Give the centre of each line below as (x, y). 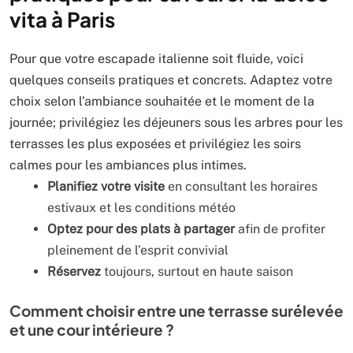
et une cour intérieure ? (92, 329)
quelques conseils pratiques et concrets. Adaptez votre (171, 80)
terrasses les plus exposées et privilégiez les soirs (155, 144)
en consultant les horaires (241, 186)
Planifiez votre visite (106, 186)
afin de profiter (280, 229)
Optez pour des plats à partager (141, 229)
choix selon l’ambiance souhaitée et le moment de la (162, 101)
